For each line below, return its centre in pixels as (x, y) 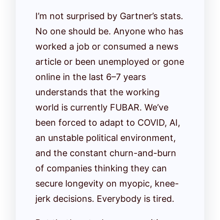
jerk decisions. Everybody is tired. (105, 198)
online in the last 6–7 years (91, 77)
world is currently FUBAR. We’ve (102, 107)
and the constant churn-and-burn (106, 153)
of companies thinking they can (101, 168)
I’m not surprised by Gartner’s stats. (109, 16)
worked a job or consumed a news (107, 46)
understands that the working (97, 92)
